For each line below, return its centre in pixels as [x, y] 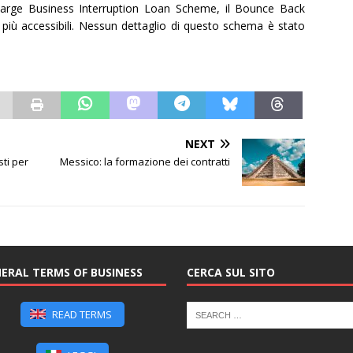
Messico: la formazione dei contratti [145, 161]
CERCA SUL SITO [230, 272]
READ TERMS [81, 314]
